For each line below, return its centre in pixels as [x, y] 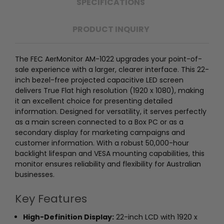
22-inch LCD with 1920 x [156, 217]
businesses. [35, 174]
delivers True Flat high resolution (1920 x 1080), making [109, 90]
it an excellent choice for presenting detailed [94, 101]
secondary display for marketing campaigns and [100, 132]
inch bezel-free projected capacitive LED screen [99, 80]
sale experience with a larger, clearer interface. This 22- [112, 69]
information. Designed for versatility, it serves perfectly [111, 111]
